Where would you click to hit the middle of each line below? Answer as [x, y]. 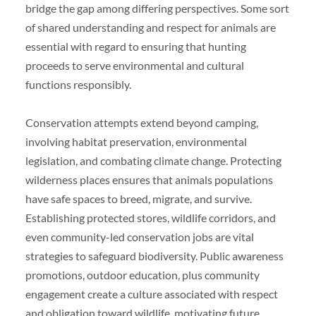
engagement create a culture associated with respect [151, 293]
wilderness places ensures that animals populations [149, 179]
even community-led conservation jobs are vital [139, 236]
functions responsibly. [78, 84]
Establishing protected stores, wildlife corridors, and [150, 217]
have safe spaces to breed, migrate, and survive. [138, 198]
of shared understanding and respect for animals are [150, 27]
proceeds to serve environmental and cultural [134, 65]
